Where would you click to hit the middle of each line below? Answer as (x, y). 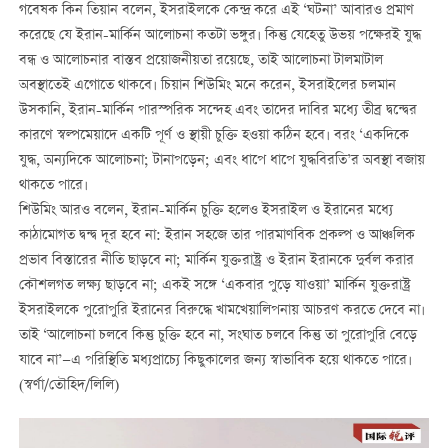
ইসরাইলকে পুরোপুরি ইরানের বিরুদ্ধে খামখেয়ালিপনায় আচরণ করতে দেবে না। (221, 310)
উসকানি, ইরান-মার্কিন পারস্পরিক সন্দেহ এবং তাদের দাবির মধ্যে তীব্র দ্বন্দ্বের (217, 110)
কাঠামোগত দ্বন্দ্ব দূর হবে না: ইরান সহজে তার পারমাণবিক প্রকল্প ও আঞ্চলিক (216, 235)
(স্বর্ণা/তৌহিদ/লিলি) (68, 385)
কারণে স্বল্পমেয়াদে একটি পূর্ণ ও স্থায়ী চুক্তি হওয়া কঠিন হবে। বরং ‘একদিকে (213, 135)
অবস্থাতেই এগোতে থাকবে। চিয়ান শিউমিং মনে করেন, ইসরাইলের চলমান (207, 85)
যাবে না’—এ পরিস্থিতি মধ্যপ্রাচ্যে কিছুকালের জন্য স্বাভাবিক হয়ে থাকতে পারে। (215, 360)
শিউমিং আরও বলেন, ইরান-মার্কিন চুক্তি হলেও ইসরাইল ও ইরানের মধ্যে (205, 210)
